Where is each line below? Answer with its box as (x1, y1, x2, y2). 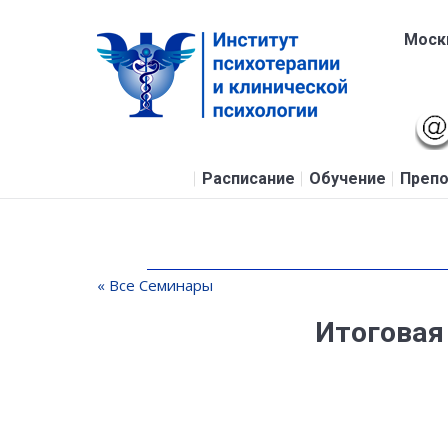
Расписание (201, 169, 295, 189)
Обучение (308, 169, 386, 189)
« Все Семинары (97, 275, 213, 296)
